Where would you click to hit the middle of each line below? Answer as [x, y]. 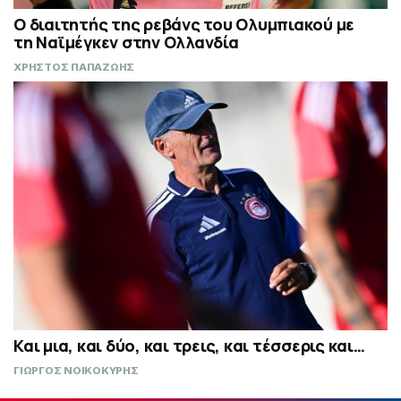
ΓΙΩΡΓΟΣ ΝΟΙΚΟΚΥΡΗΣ [76, 371]
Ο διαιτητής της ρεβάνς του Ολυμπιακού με [184, 25]
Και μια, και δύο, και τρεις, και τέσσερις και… [189, 346]
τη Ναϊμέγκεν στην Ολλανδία [126, 43]
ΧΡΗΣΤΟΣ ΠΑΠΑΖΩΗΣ [74, 68]
